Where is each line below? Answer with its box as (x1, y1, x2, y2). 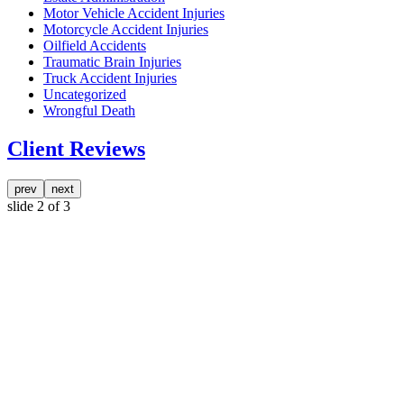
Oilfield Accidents (43, 38, 146, 54)
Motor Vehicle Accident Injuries (43, 5, 225, 22)
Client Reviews (7, 137, 145, 161)
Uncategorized (43, 87, 126, 103)
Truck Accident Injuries (43, 70, 177, 87)
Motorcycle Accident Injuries (43, 22, 208, 38)
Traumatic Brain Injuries (43, 54, 181, 70)
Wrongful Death (43, 103, 135, 119)
